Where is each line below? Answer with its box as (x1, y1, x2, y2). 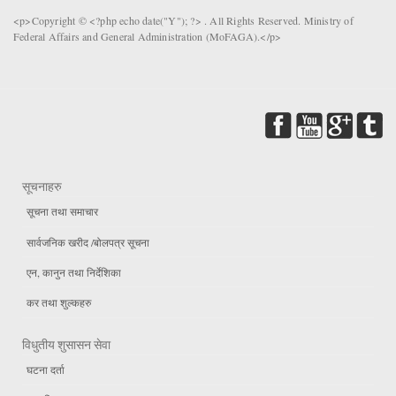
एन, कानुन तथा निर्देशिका (27, 264, 121, 279)
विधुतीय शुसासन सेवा (22, 336, 110, 353)
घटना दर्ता (27, 362, 65, 377)
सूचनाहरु (22, 178, 62, 194)
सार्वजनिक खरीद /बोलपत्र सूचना (27, 234, 149, 249)
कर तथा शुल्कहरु (27, 294, 91, 309)
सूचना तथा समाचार (27, 204, 98, 219)
